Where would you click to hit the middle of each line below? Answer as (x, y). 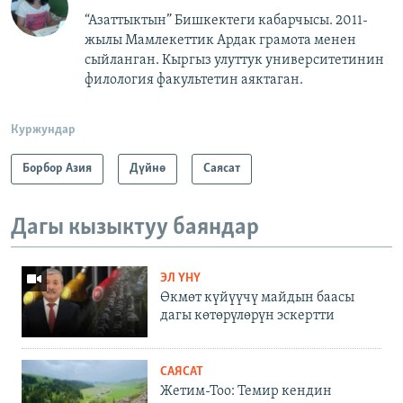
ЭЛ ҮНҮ (180, 279)
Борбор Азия (57, 168)
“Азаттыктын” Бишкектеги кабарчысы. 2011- (226, 20)
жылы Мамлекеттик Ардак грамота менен (220, 40)
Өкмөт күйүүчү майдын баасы (257, 298)
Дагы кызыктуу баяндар (135, 228)
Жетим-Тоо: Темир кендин (246, 392)
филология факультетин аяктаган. (194, 80)
